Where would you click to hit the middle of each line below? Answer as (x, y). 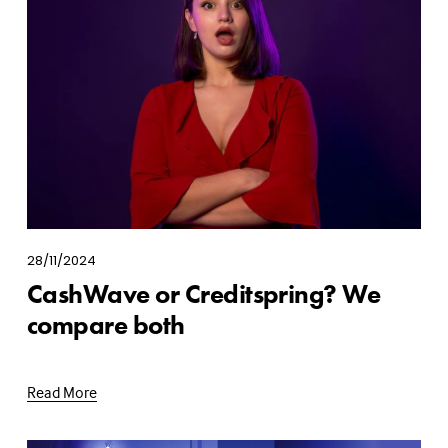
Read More (61, 392)
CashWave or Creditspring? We (203, 294)
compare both (105, 325)
